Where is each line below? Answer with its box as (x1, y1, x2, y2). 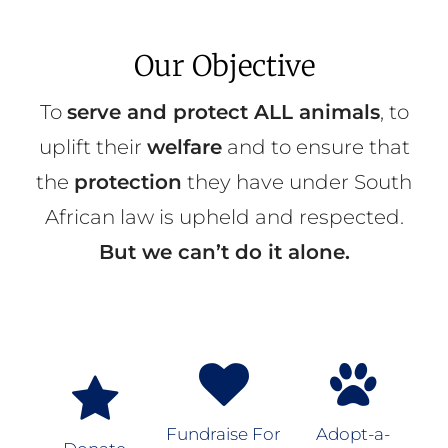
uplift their (38, 135, 147, 160)
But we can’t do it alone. (98, 240, 350, 265)
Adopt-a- (316, 424, 391, 445)
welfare (146, 135, 222, 160)
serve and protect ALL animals (66, 100, 380, 125)
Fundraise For (166, 424, 282, 445)
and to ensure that (221, 135, 410, 160)
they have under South (182, 170, 412, 195)
